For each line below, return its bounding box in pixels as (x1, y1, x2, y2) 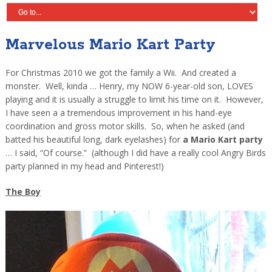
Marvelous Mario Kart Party (5, 35, 216, 55)
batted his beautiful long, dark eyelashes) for (5, 134, 183, 146)
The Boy (5, 186, 41, 198)
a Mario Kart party (182, 134, 263, 146)
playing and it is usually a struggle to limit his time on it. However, (5, 93, 263, 106)
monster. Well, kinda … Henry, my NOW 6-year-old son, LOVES (5, 80, 253, 92)
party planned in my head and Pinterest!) (5, 160, 164, 172)
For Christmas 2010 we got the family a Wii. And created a (5, 67, 236, 79)
